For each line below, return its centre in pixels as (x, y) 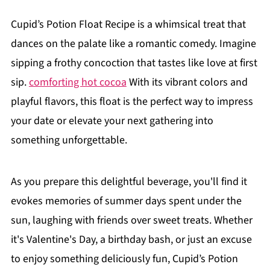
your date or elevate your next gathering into (112, 121)
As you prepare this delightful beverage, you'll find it (129, 182)
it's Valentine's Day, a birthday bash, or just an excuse (131, 240)
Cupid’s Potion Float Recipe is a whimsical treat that (128, 24)
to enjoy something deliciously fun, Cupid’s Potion (124, 259)
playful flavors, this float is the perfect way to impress (132, 102)
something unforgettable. (69, 140)
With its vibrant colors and (187, 82)
